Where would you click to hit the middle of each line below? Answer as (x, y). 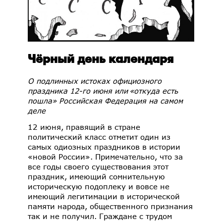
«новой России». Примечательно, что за (105, 156)
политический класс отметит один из (99, 137)
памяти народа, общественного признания (110, 206)
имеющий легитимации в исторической (104, 196)
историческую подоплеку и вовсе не (99, 186)
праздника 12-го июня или (78, 90)
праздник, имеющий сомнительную (96, 176)
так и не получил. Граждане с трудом (100, 216)
